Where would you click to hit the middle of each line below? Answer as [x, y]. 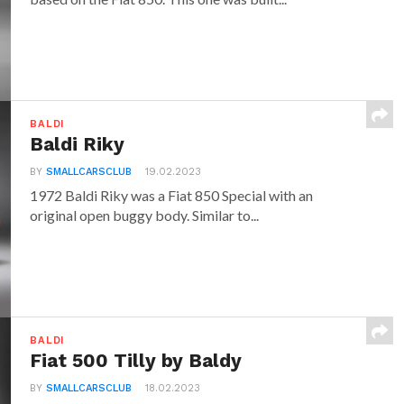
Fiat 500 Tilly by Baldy [136, 361]
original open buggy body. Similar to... [145, 215]
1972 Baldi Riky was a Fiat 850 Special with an [172, 195]
